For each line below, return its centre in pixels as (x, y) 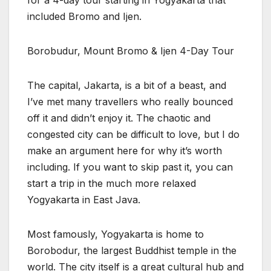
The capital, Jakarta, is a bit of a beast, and (127, 85)
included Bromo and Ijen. (84, 16)
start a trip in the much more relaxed (112, 183)
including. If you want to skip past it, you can (130, 167)
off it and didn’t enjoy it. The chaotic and (119, 118)
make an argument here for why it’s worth (125, 150)
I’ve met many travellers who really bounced (130, 101)
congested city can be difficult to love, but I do (133, 134)
